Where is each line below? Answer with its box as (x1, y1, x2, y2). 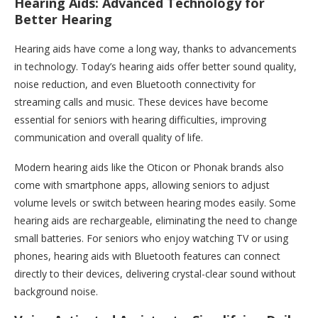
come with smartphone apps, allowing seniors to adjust (14, 178, 270, 192)
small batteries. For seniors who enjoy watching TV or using (14, 231, 288, 246)
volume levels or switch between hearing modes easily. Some (14, 196, 296, 210)
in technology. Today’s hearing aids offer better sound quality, (14, 60, 297, 74)
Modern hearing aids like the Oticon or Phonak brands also (14, 160, 284, 175)
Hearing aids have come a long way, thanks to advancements (14, 42, 297, 56)
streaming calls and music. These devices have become (14, 95, 268, 109)
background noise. (14, 285, 98, 299)
